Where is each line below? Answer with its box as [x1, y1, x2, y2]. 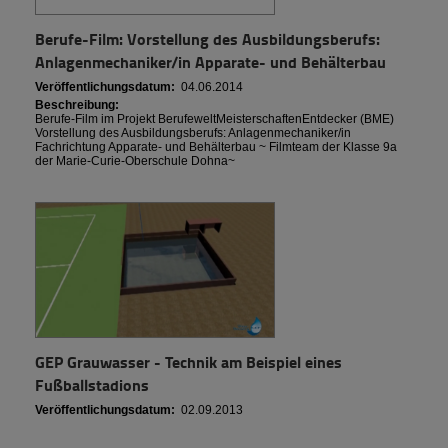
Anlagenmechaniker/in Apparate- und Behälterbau [35, 49, 386, 73]
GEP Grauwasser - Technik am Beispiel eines [35, 349, 342, 373]
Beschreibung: [35, 97, 119, 112]
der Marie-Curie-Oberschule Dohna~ [35, 153, 235, 168]
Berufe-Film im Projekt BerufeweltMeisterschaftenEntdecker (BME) [35, 111, 394, 126]
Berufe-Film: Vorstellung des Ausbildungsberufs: [35, 26, 380, 50]
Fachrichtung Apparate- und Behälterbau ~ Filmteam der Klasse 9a [35, 139, 397, 154]
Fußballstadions [35, 372, 149, 396]
